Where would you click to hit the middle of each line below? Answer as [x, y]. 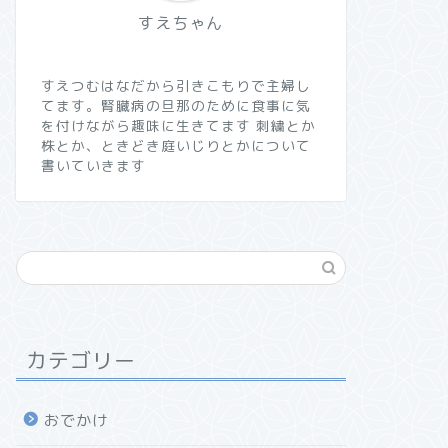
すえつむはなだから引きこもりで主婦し [175, 85]
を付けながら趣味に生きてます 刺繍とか [178, 125]
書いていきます [93, 165]
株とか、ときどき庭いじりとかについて [175, 145]
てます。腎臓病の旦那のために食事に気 [175, 105]
